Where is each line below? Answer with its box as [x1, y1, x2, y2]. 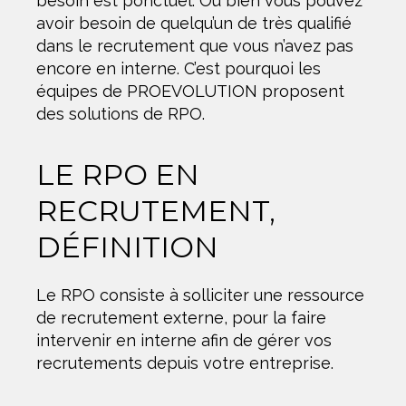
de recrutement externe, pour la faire [36, 307, 326, 327]
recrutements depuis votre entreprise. [36, 353, 333, 372]
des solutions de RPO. [36, 103, 205, 123]
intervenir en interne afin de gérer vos [36, 330, 332, 350]
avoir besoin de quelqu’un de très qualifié [36, 13, 352, 33]
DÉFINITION [36, 228, 218, 265]
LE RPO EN [36, 156, 199, 192]
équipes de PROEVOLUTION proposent [36, 81, 344, 101]
